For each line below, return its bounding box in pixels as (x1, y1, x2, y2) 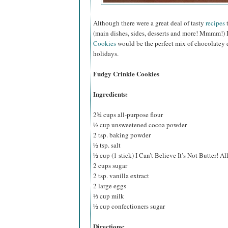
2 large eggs (93, 181, 126, 191)
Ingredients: (93, 89, 128, 99)
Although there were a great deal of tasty (93, 18, 206, 28)
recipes (206, 18, 225, 28)
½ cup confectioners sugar (93, 202, 165, 211)
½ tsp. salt (93, 140, 121, 150)
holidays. (93, 49, 119, 59)
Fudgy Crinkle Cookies (93, 69, 159, 79)
